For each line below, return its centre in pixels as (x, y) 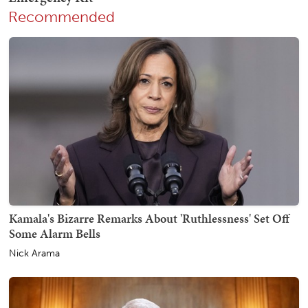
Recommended (62, 18)
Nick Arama (34, 253)
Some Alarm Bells (55, 233)
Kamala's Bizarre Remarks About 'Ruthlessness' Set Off (149, 218)
